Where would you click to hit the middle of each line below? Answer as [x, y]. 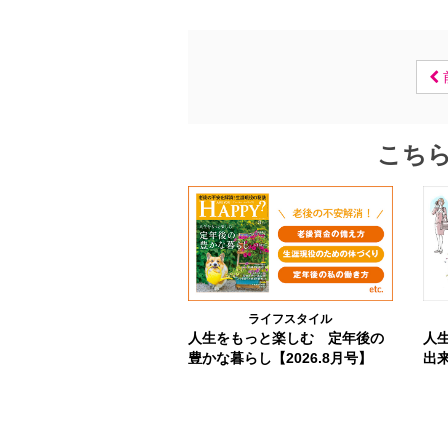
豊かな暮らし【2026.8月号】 [279, 357]
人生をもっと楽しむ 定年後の [285, 337]
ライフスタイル [290, 318]
